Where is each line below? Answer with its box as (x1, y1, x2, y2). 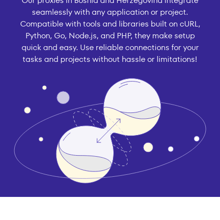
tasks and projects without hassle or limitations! (23, 54, 197, 65)
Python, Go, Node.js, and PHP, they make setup (25, 30, 195, 42)
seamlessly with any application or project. (32, 6, 188, 18)
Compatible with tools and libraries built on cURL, (20, 18, 200, 30)
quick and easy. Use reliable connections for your (21, 42, 199, 54)
